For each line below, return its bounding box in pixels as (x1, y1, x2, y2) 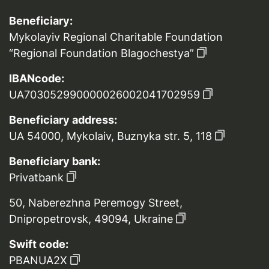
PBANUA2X (9, 254, 67, 267)
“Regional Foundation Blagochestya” (9, 47, 194, 60)
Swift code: (9, 238, 68, 251)
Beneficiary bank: (9, 155, 100, 168)
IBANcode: (9, 72, 64, 85)
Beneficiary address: (9, 113, 117, 127)
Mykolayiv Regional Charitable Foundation (9, 31, 223, 44)
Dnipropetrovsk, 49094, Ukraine (9, 213, 173, 226)
